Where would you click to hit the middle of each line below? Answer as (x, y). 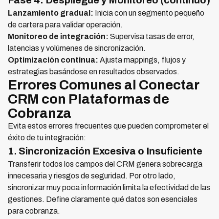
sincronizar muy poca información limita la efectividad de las (109, 188)
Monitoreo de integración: (58, 37)
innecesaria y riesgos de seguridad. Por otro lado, (92, 176)
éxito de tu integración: (47, 138)
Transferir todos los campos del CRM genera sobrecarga (105, 164)
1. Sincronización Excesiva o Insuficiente (105, 151)
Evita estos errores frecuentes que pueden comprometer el (108, 126)
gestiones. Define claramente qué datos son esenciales (103, 199)
